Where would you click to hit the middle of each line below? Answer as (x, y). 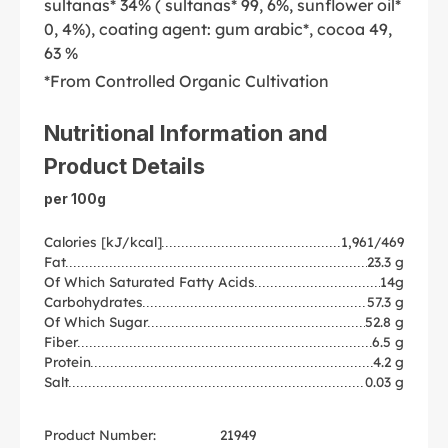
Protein (67, 361)
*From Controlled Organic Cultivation (186, 80)
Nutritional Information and (186, 132)
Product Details (124, 165)
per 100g (75, 198)
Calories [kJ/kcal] (103, 241)
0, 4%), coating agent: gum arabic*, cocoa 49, (218, 28)
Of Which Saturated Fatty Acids (149, 281)
